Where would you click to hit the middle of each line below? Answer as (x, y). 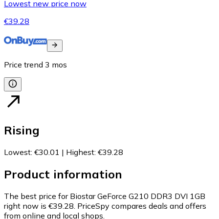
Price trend (23, 65)
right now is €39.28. (40, 206)
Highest (80, 152)
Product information (63, 174)
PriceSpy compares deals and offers (142, 206)
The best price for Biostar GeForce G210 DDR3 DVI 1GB (105, 196)
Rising (22, 130)
